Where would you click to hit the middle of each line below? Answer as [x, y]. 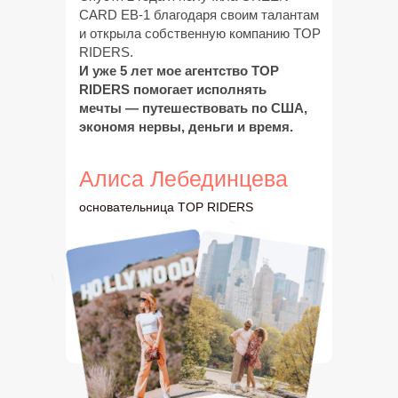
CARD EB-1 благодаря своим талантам [199, 15]
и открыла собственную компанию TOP [200, 33]
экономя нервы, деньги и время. [186, 127]
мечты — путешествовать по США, [193, 108]
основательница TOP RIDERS [166, 207]
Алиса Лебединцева [183, 179]
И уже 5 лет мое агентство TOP [179, 71]
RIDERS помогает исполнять [173, 89]
